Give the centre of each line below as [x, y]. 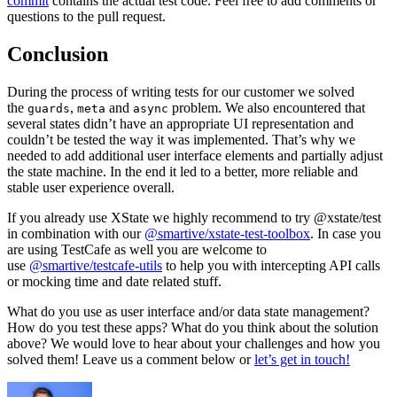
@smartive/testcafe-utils [96, 266]
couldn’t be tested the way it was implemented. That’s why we [181, 140]
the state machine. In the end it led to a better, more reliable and [183, 172]
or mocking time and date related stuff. [114, 282]
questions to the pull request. [86, 17]
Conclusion [58, 54]
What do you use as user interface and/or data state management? [188, 312]
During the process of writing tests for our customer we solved [181, 92]
